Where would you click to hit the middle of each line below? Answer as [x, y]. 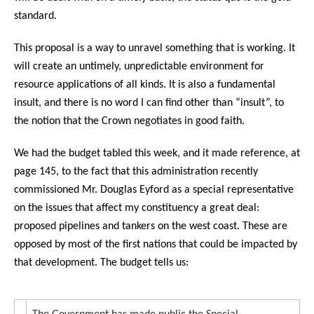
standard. [35, 16]
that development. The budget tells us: [101, 262]
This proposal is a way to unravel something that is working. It [155, 48]
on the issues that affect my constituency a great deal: [137, 208]
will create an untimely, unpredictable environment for [139, 66]
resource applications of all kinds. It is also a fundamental [145, 84]
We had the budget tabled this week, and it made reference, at [157, 153]
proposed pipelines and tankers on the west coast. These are [151, 226]
